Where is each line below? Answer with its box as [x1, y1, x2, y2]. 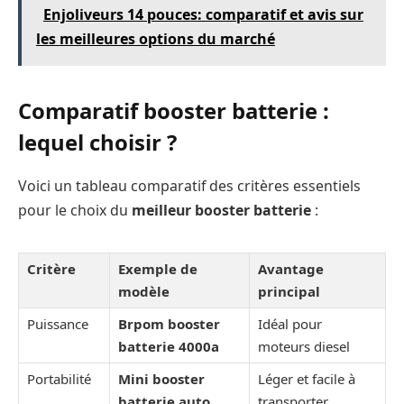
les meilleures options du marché [35, 29, 275, 50]
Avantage [258, 260, 324, 279]
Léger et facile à [258, 370, 355, 389]
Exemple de [118, 260, 197, 279]
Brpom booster [118, 315, 220, 334]
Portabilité [27, 370, 91, 389]
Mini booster [118, 370, 205, 389]
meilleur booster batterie [132, 200, 311, 221]
